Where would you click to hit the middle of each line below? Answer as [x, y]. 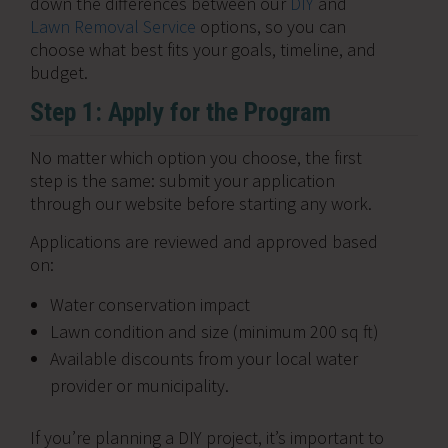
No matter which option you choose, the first [196, 157]
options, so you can [271, 26]
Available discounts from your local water [204, 358]
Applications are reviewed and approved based [204, 241]
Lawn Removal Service [113, 26]
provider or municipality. [139, 385]
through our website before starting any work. [201, 203]
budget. [59, 72]
